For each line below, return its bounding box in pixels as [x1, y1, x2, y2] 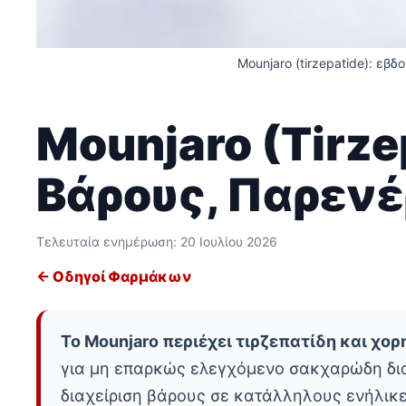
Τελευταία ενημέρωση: [36, 234, 180, 250]
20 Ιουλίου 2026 [180, 234, 277, 250]
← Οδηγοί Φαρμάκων [36, 267, 191, 286]
